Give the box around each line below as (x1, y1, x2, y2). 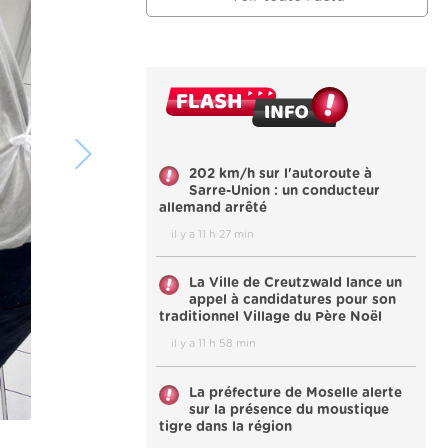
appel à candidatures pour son (189, 293, 396, 308)
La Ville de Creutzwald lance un (189, 276, 402, 291)
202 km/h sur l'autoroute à (189, 167, 372, 182)
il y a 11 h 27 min (171, 228, 254, 240)
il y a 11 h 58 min (171, 338, 256, 350)
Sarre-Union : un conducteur (189, 184, 380, 199)
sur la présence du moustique (189, 402, 389, 417)
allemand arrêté (159, 201, 267, 216)
